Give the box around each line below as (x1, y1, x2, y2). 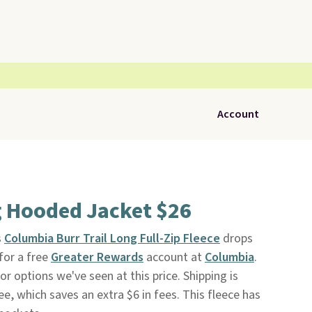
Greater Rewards (50, 249, 143, 266)
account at (143, 249, 205, 266)
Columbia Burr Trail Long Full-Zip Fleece (3, 230, 220, 247)
